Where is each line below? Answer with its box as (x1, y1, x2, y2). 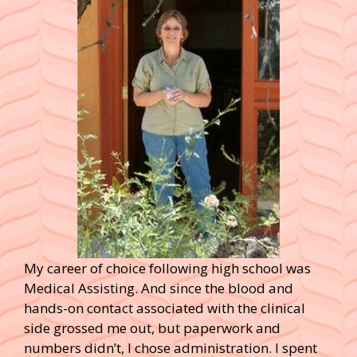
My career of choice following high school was (24, 258, 311, 277)
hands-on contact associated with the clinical (24, 298, 305, 317)
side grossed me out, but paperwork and (24, 318, 280, 337)
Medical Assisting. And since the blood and (24, 278, 293, 297)
